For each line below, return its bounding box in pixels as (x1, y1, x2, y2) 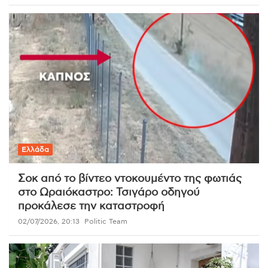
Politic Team (84, 217, 127, 225)
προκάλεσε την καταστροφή (18, 200, 165, 212)
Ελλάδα (22, 145, 49, 153)
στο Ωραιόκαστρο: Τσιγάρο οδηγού (18, 187, 200, 198)
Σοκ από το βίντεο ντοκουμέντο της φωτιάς (18, 173, 242, 184)
